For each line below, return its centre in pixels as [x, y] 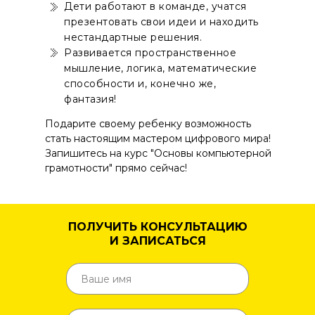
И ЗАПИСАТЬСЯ [158, 241]
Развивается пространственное [150, 53]
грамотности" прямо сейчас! [116, 168]
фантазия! [90, 99]
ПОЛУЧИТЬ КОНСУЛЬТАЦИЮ [158, 227]
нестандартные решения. [133, 37]
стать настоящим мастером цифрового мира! [158, 139]
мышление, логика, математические [160, 68]
